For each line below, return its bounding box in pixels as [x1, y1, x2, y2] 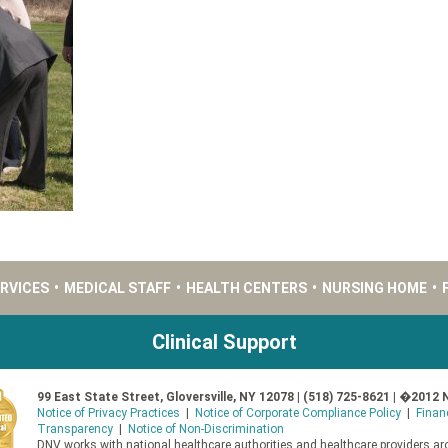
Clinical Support [151, 330, 297, 355]
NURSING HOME [322, 280, 428, 297]
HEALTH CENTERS [186, 280, 308, 297]
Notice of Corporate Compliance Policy [195, 406, 402, 421]
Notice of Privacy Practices [37, 406, 181, 421]
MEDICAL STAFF [64, 280, 172, 297]
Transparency [37, 422, 114, 437]
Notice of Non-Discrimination [128, 422, 285, 437]
